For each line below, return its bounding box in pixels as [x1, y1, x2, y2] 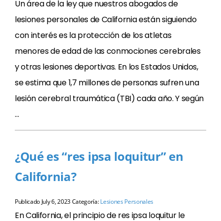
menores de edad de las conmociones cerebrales [15, 45, 201, 57]
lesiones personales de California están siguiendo [15, 14, 197, 25]
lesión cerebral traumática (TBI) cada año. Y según [15, 93, 204, 104]
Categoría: [70, 197, 101, 206]
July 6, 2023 [41, 197, 71, 206]
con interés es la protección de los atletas [15, 30, 172, 41]
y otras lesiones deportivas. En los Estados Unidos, [15, 61, 198, 73]
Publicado [15, 197, 41, 206]
